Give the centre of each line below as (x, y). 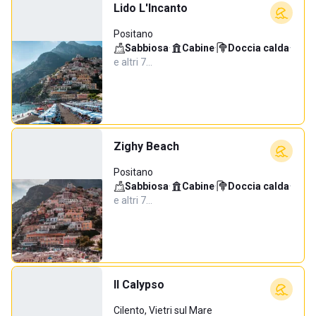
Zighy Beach (146, 146)
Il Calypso (139, 285)
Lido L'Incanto (151, 8)
